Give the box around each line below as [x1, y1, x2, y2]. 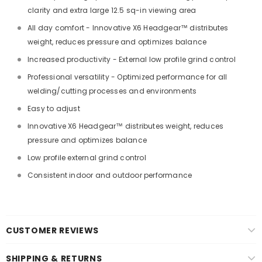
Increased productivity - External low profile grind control [27, 54, 236, 64]
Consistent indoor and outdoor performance [27, 170, 192, 180]
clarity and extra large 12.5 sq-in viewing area [27, 5, 196, 15]
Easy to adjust [27, 104, 80, 113]
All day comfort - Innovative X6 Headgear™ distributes [27, 23, 229, 33]
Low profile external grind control [27, 153, 146, 163]
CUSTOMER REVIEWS [6, 225, 99, 236]
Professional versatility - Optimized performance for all [27, 72, 227, 82]
